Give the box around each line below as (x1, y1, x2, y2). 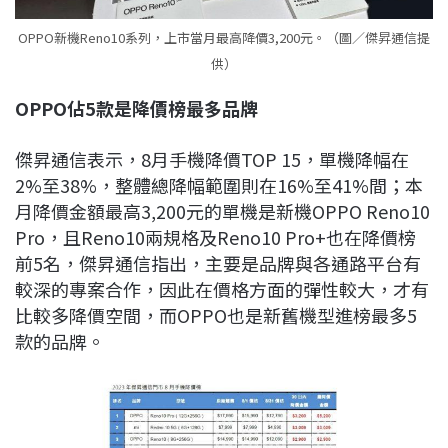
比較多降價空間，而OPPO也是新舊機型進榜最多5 (15, 302, 417, 329)
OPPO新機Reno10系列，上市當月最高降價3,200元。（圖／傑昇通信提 (18, 28, 430, 48)
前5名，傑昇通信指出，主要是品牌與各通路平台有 (15, 250, 421, 277)
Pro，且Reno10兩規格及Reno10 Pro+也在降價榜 (15, 224, 416, 251)
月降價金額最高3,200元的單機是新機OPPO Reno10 (15, 198, 430, 225)
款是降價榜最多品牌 (96, 95, 258, 122)
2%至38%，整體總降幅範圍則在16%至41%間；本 (15, 172, 423, 199)
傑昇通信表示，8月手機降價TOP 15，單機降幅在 (15, 146, 409, 173)
